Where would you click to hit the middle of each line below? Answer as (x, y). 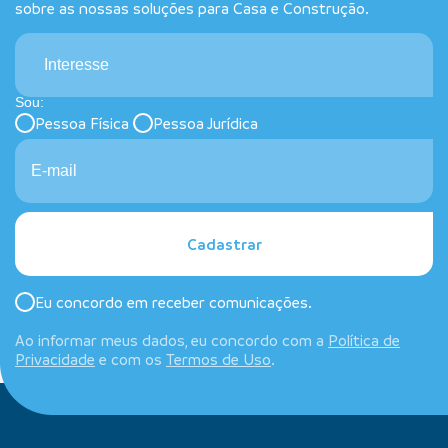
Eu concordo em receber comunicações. (173, 301)
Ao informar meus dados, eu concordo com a (171, 340)
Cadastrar (224, 244)
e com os (130, 359)
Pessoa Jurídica (205, 122)
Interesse (76, 65)
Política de (364, 340)
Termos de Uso (218, 359)
